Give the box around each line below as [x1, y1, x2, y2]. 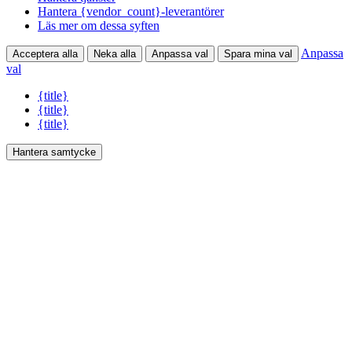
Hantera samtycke [13, 146, 96, 159]
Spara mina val [224, 48, 292, 60]
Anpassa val [152, 48, 208, 60]
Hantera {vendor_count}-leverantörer [38, 5, 224, 19]
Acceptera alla [13, 48, 78, 60]
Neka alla [93, 48, 136, 60]
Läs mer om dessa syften [38, 19, 159, 33]
